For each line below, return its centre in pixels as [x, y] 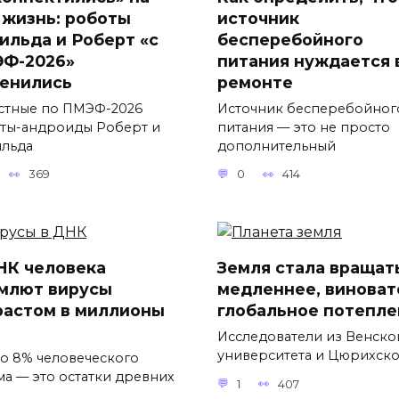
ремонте [255, 82]
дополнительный [277, 146]
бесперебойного [290, 39]
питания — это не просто [304, 127]
